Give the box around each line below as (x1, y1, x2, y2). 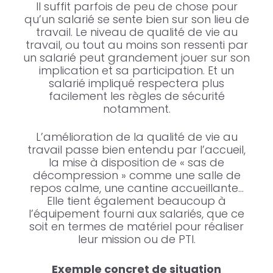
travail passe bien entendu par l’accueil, (27, 142, 246, 158)
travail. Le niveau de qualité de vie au (35, 24, 238, 40)
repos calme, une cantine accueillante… (29, 180, 244, 196)
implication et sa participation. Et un (39, 63, 234, 79)
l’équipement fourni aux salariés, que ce (29, 206, 244, 222)
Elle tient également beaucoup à (47, 193, 226, 209)
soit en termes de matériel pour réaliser (29, 219, 244, 235)
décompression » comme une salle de (32, 168, 241, 183)
